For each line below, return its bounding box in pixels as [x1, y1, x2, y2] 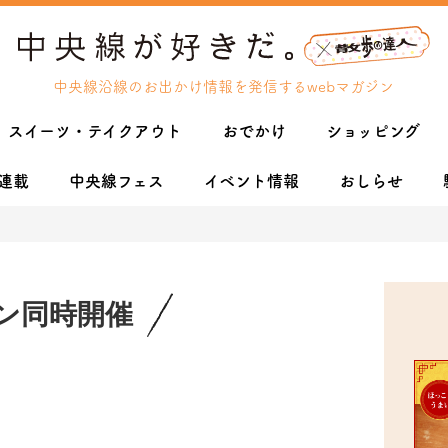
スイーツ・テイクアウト [8, 123, 182, 139]
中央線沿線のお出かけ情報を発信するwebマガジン [53, 78, 395, 94]
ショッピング [326, 123, 420, 139]
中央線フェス [69, 173, 164, 189]
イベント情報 [204, 173, 299, 189]
